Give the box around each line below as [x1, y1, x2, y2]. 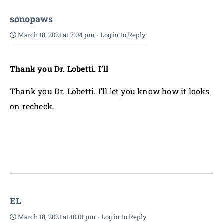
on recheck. [10, 101, 55, 111]
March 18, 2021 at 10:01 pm [16, 212, 96, 221]
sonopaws [10, 13, 53, 25]
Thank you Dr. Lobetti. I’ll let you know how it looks [10, 86, 210, 96]
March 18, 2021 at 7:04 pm [16, 30, 95, 39]
